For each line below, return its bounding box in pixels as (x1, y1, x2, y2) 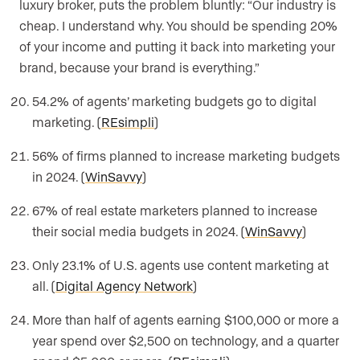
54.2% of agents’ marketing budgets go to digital (32, 93, 317, 109)
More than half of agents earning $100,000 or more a (32, 312, 339, 328)
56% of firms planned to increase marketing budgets (32, 148, 340, 164)
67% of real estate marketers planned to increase (32, 202, 317, 219)
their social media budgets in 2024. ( (32, 223, 245, 239)
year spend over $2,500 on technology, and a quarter (32, 333, 339, 349)
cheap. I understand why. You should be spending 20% (19, 18, 337, 34)
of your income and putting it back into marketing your (19, 39, 335, 55)
